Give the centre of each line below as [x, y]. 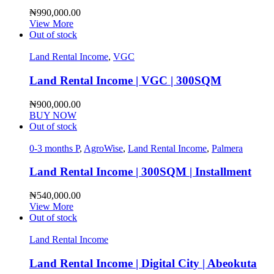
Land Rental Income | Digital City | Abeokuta [143, 263]
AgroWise [103, 148]
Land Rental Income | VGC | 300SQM [125, 81]
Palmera [227, 148]
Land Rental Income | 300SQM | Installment [140, 172]
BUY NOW [53, 115]
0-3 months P [54, 148]
